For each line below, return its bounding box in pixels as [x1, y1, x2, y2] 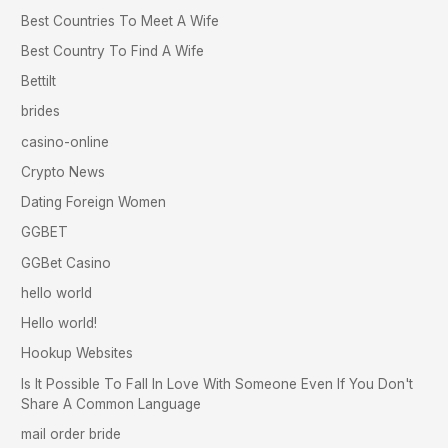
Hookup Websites [21, 345, 134, 362]
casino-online [21, 133, 110, 150]
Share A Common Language [21, 395, 202, 412]
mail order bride [21, 425, 122, 442]
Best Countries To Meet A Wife [21, 12, 220, 29]
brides [21, 103, 61, 120]
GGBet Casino [21, 254, 112, 271]
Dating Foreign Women [21, 194, 167, 211]
